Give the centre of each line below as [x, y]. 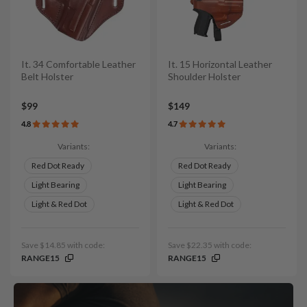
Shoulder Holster [204, 77]
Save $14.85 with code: [63, 245]
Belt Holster [47, 77]
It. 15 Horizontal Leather [220, 64]
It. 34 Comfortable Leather [78, 64]
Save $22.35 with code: [210, 245]
